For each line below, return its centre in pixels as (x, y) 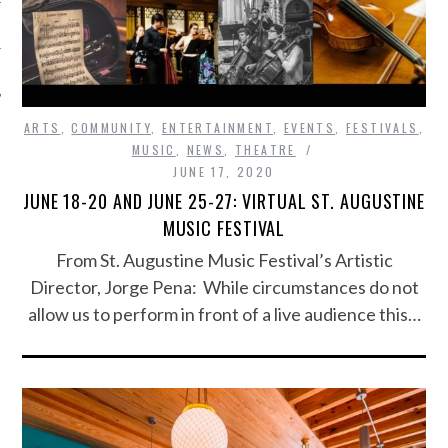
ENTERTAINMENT (217, 127)
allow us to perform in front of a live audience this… (224, 313)
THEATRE (265, 149)
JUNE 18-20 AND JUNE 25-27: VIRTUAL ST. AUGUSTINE (224, 200)
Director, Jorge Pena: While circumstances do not (224, 286)
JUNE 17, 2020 (224, 171)
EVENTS (309, 127)
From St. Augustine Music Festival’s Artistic (224, 259)
